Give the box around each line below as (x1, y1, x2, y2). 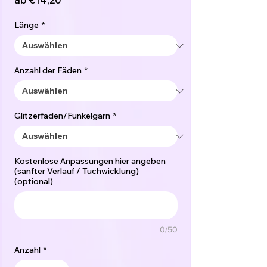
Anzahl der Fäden (14, 65, 82, 76)
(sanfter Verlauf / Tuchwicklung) (14, 166, 139, 176)
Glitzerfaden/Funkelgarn (14, 110, 110, 121)
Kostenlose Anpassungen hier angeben (14, 156, 166, 166)
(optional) (14, 176, 53, 187)
